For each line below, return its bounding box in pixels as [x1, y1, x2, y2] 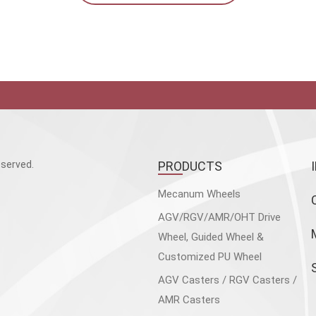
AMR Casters [158, 293, 220, 307]
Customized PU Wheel [158, 250, 262, 264]
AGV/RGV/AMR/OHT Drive [158, 211, 281, 224]
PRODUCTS [158, 159, 222, 174]
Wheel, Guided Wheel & [158, 231, 264, 244]
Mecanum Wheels [158, 188, 241, 201]
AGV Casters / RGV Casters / [158, 274, 297, 287]
